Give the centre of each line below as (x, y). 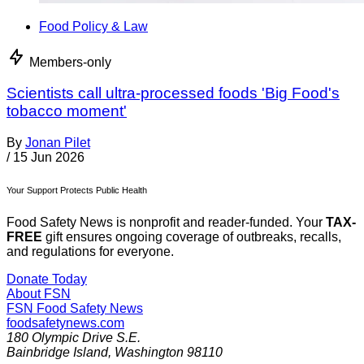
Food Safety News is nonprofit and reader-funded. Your (166, 223)
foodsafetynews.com (65, 323)
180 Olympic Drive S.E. (74, 338)
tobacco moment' (67, 111)
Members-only (70, 62)
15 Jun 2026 (49, 158)
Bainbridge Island (57, 353)
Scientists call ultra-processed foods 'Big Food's (173, 93)
